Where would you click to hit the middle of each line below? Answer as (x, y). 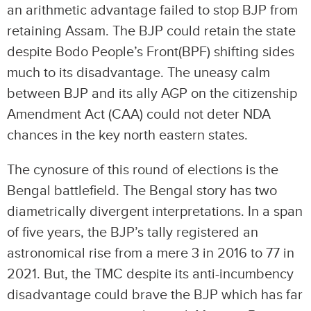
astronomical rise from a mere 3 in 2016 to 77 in (151, 253)
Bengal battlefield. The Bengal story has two (142, 191)
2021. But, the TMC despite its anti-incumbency (150, 274)
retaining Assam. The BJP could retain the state (151, 31)
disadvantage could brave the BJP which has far (155, 295)
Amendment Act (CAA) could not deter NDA (139, 115)
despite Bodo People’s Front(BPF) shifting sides (151, 52)
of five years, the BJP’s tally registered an (133, 233)
